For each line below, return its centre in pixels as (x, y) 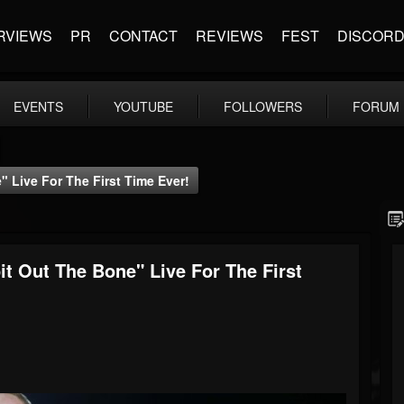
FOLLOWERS (263, 106)
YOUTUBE (143, 106)
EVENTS (38, 106)
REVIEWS (230, 36)
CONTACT (143, 36)
